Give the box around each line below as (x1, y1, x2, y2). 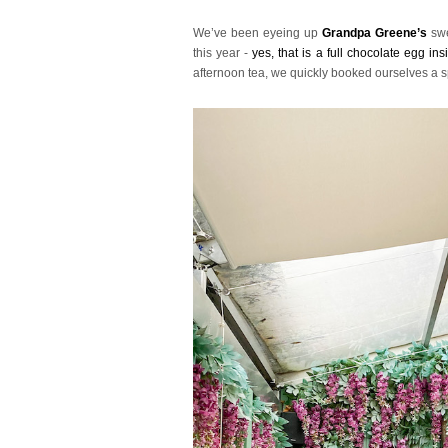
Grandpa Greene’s (322, 25, 428, 40)
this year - (193, 45, 253, 60)
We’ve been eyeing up (193, 25, 323, 40)
